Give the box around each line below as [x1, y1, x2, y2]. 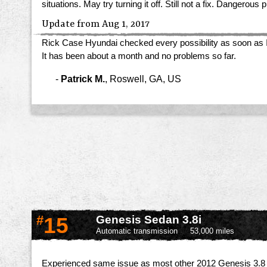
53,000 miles [190, 226, 234, 236]
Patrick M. [61, 73, 105, 84]
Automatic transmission [96, 226, 178, 236]
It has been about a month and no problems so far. [42, 51, 236, 61]
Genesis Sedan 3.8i [96, 213, 201, 226]
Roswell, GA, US [110, 73, 181, 84]
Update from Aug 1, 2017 [42, 18, 150, 30]
